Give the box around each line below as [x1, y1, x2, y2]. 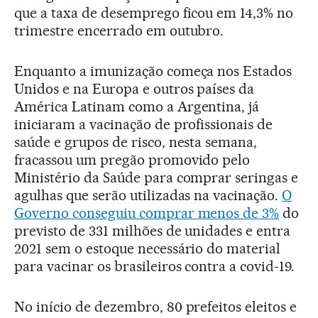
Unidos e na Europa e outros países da [14, 79, 255, 97]
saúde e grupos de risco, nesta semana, [14, 133, 258, 150]
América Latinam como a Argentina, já [14, 97, 260, 115]
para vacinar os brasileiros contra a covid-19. [14, 257, 295, 275]
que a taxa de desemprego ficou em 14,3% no [14, 4, 294, 21]
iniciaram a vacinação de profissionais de [14, 115, 273, 133]
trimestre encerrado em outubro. [14, 21, 224, 39]
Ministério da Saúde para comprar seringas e [14, 168, 299, 186]
